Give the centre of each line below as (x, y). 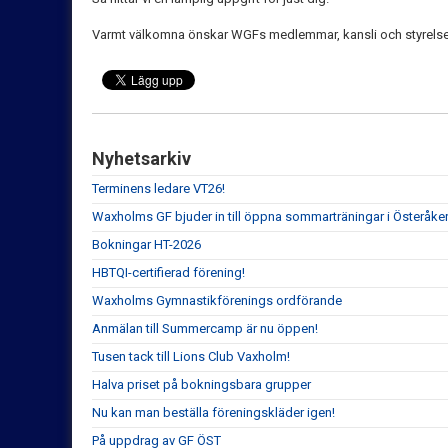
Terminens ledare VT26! (158, 188)
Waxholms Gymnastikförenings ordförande (217, 300)
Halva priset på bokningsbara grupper (201, 384)
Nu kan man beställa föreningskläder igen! (213, 412)
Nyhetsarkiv (141, 158)
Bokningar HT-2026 (146, 244)
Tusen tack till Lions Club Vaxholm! (191, 356)
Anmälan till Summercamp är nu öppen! (205, 328)
